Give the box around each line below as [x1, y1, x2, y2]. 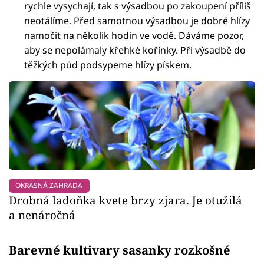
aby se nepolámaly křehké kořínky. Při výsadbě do [24, 43, 246, 57]
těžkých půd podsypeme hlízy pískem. [24, 58, 192, 71]
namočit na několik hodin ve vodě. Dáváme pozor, [24, 28, 245, 42]
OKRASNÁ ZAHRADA [15, 180, 83, 190]
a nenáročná [9, 207, 75, 222]
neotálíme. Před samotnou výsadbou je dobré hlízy [24, 14, 250, 27]
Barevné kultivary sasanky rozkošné [9, 241, 230, 258]
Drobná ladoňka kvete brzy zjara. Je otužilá [9, 192, 242, 207]
